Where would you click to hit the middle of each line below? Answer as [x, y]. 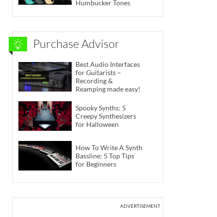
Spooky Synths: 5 [101, 108]
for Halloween [97, 124]
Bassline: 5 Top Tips [105, 155]
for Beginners [96, 164]
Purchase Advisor [76, 44]
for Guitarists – [98, 73]
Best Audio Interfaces [108, 64]
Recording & [94, 81]
